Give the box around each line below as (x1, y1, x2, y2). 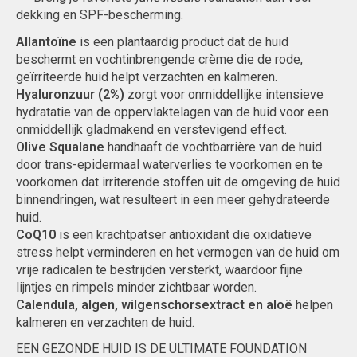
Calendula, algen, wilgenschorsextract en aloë (16, 297, 292, 313)
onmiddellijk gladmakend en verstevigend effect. (16, 122, 287, 138)
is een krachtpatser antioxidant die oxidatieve (56, 227, 312, 243)
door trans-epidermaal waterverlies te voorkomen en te (16, 157, 323, 173)
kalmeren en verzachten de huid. (16, 315, 194, 331)
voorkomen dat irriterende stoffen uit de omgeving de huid (16, 175, 340, 190)
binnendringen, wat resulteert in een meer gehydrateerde (16, 192, 330, 208)
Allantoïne (16, 34, 76, 50)
